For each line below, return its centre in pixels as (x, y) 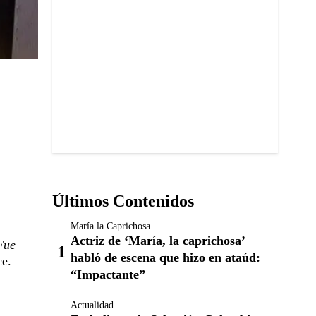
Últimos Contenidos (123, 201)
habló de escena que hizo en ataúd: (165, 258)
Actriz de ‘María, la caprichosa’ (158, 241)
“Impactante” (108, 275)
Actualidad (92, 305)
